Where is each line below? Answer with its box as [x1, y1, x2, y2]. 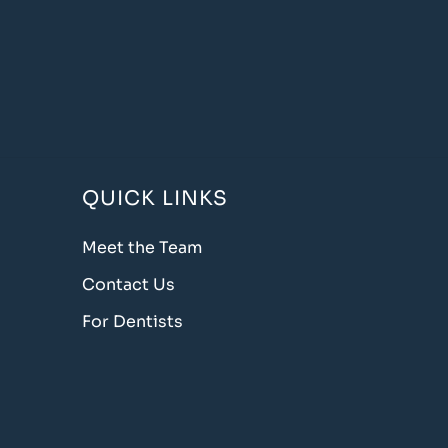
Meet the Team [82, 236, 202, 258]
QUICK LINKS [82, 185, 228, 211]
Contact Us [82, 273, 175, 295]
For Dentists [82, 310, 183, 332]
